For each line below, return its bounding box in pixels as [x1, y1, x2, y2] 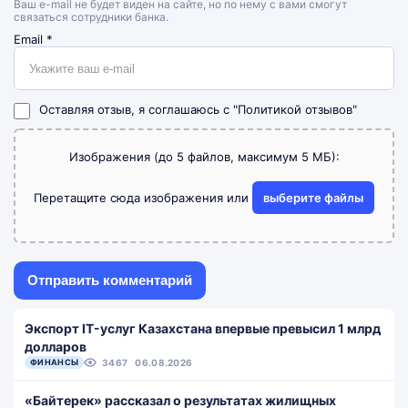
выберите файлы [263, 190, 363, 205]
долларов [25, 339, 87, 354]
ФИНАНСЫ [30, 357, 79, 367]
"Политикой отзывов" [233, 101, 357, 117]
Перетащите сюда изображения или [34, 190, 252, 205]
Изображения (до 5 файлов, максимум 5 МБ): [68, 149, 340, 164]
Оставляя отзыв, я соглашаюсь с [39, 101, 233, 117]
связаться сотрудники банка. [14, 10, 168, 24]
